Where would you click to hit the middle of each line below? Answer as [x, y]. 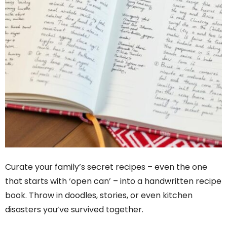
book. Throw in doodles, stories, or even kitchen [99, 195]
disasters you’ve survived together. [74, 209]
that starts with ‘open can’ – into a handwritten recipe [113, 181]
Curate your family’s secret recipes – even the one [106, 167]
